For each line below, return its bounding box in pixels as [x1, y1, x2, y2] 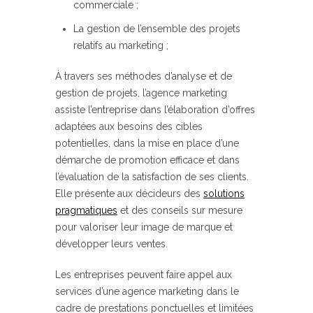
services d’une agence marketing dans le [55, 286, 239, 298]
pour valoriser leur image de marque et [55, 221, 233, 233]
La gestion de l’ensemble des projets [73, 23, 240, 35]
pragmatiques [55, 205, 117, 217]
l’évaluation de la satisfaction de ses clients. [55, 171, 249, 183]
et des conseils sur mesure [117, 205, 242, 217]
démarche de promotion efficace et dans [55, 154, 240, 166]
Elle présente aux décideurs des [55, 188, 203, 200]
